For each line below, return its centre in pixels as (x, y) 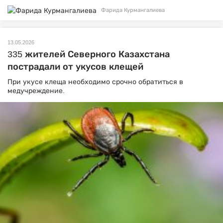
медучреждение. (36, 90)
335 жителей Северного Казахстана (89, 54)
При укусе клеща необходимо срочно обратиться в (95, 81)
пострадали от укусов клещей (75, 66)
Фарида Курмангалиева (133, 10)
